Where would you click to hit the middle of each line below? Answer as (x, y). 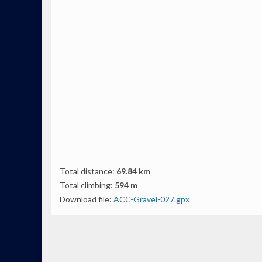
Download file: (87, 199)
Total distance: (87, 171)
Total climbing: (86, 185)
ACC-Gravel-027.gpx (151, 199)
